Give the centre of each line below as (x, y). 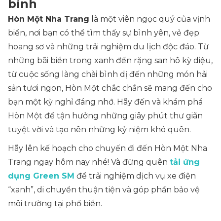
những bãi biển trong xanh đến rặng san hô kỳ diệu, (110, 60)
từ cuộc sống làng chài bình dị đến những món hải (108, 74)
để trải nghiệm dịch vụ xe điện (135, 176)
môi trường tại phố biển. (55, 203)
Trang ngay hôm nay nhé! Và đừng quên (89, 162)
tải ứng (185, 162)
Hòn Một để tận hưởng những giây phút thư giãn (105, 115)
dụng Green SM (41, 176)
